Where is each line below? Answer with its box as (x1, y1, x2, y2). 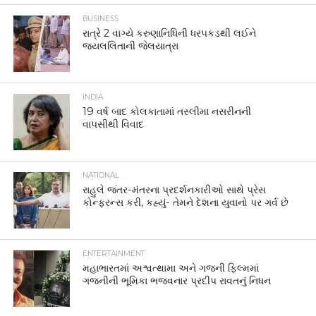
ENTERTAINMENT (83, 248, 145, 258)
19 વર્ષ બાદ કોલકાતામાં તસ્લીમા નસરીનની (83, 104, 252, 118)
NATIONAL (83, 170, 120, 180)
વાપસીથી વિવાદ (83, 117, 145, 130)
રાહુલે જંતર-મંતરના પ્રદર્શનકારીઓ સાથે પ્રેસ (83, 183, 267, 196)
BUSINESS (83, 13, 119, 23)
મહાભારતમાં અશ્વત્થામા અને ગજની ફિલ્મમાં (83, 261, 260, 274)
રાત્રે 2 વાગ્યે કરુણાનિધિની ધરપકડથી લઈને (83, 26, 257, 39)
